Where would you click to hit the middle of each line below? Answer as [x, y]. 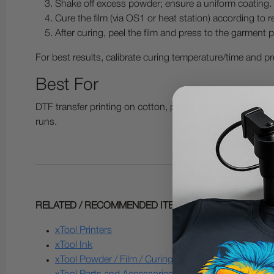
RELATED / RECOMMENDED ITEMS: [113, 206]
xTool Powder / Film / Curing [114, 260]
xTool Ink [74, 245]
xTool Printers [83, 231]
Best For [67, 85]
